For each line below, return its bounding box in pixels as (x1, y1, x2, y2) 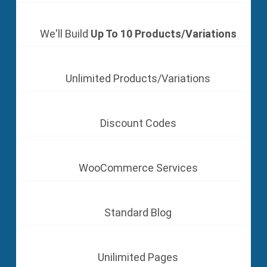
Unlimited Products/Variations (66, 72, 210, 85)
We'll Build (39, 27, 91, 40)
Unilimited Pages (98, 250, 178, 263)
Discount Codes (100, 116, 176, 129)
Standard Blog (104, 206, 172, 219)
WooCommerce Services (78, 161, 198, 174)
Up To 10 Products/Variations (90, 27, 237, 40)
